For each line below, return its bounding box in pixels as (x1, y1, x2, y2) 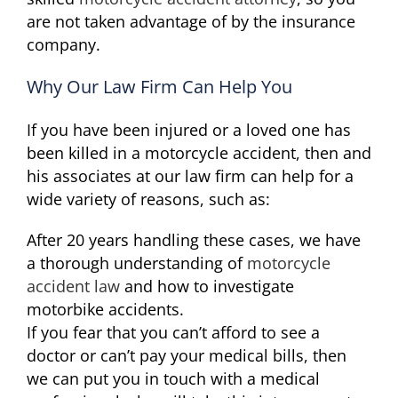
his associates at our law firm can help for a (27, 165, 354, 187)
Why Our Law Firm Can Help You (27, 75, 292, 99)
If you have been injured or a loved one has (27, 119, 351, 141)
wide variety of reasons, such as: (27, 188, 270, 211)
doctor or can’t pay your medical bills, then (27, 345, 346, 367)
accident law (27, 275, 120, 298)
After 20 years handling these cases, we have (27, 229, 361, 251)
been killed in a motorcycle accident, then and (27, 142, 371, 164)
